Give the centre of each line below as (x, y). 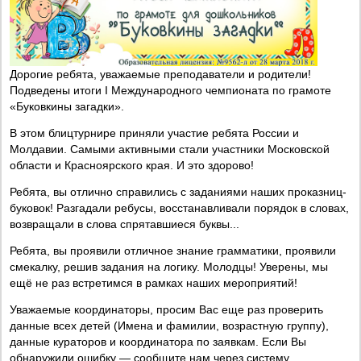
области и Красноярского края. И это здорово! (132, 165)
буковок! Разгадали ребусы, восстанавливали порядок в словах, (179, 207)
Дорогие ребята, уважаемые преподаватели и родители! (160, 74)
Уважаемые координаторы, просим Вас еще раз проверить (166, 309)
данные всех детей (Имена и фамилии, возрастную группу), (169, 325)
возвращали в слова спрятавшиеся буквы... (124, 224)
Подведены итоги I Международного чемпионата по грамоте (170, 90)
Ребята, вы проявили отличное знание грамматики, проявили (173, 250)
